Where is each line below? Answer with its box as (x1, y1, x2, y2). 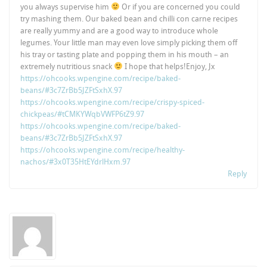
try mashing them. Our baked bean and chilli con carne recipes (20, 14, 238, 23)
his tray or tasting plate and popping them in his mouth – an (20, 49, 229, 59)
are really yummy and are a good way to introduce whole (20, 26, 219, 35)
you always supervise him (20, 2, 111, 11)
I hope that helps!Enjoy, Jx (123, 61, 216, 71)
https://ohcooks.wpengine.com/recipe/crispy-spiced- (20, 97, 205, 107)
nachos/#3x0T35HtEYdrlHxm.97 (20, 157, 131, 166)
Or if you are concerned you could (120, 2, 241, 11)
